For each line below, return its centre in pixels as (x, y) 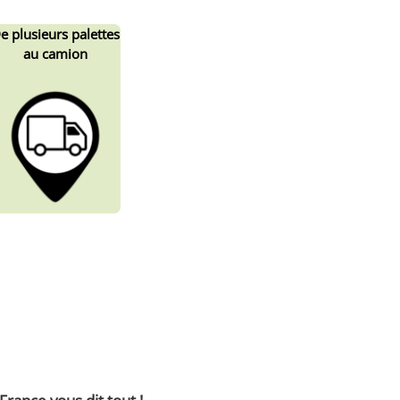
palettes (95, 34)
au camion (55, 54)
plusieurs (41, 34)
